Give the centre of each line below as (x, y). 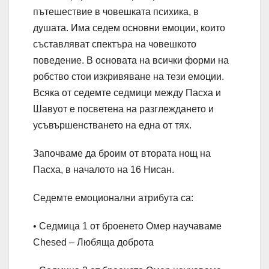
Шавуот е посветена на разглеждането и (123, 109)
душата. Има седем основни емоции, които (129, 28)
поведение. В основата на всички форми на (131, 61)
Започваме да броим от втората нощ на (122, 154)
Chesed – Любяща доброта (93, 243)
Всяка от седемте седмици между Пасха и (127, 93)
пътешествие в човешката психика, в (116, 12)
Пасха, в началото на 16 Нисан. (104, 170)
